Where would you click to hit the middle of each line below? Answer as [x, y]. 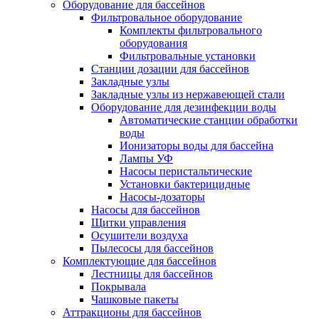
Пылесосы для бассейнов [152, 248]
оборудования [153, 43]
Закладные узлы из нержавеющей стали [188, 94]
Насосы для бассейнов [146, 209]
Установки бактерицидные [185, 184]
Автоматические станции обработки [209, 120]
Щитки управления [138, 222]
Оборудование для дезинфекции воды [184, 107]
